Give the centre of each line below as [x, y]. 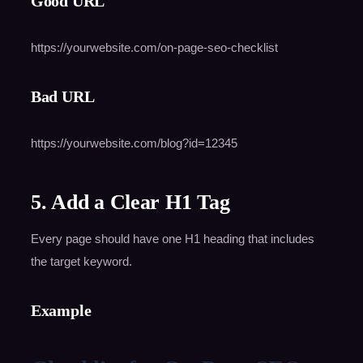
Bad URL [62, 96]
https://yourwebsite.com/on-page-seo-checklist [154, 47]
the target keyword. [81, 261]
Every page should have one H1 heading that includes [172, 238]
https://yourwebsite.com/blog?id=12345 [134, 143]
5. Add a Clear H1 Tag [130, 202]
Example [61, 310]
